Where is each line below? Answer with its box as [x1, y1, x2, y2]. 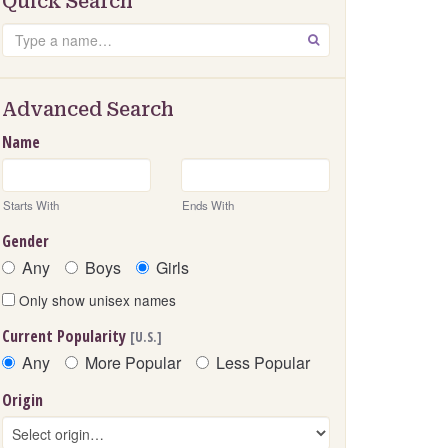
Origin [2, 389, 43, 412]
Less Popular [216, 351, 310, 375]
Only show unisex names [15, 290, 176, 311]
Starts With [3, 197, 59, 214]
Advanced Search [2, 98, 174, 122]
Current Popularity [2, 325, 130, 348]
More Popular [85, 351, 181, 375]
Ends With [182, 197, 234, 214]
